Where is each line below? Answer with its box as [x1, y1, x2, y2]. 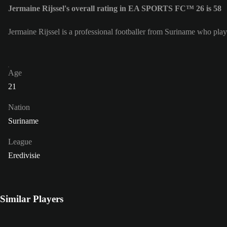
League [8, 137, 32, 146]
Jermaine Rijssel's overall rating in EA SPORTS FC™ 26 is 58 [8, 4, 221, 13]
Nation [8, 103, 30, 112]
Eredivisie [8, 151, 40, 160]
